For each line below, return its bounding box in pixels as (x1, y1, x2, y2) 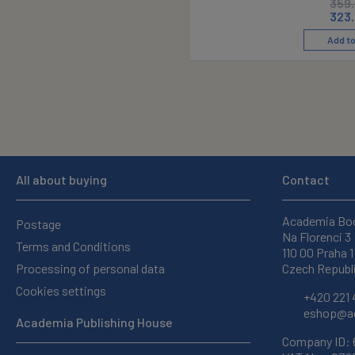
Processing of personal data (16, 261, 165, 276)
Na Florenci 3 (282, 229, 351, 244)
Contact (282, 172, 330, 187)
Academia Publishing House (16, 315, 173, 330)
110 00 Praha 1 (282, 245, 353, 260)
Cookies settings (16, 283, 106, 298)
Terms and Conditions (16, 239, 131, 254)
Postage (16, 216, 61, 231)
